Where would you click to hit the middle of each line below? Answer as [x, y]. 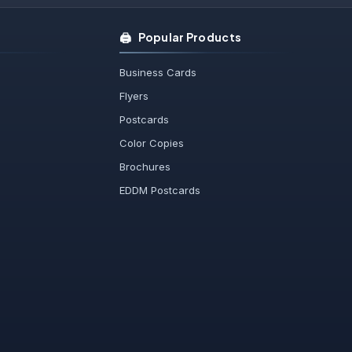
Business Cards [158, 73]
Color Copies [152, 143]
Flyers [134, 96]
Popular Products [190, 37]
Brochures [145, 167]
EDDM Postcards [160, 191]
